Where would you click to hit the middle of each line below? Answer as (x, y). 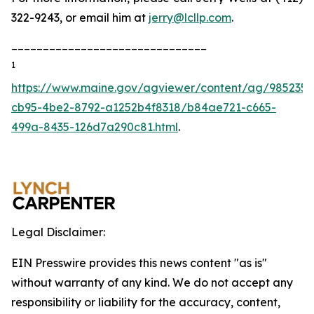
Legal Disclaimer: (58, 232)
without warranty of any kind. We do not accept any (152, 282)
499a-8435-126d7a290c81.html (95, 127)
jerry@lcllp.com (190, 18)
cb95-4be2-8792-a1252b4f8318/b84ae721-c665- (144, 107)
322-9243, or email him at (80, 18)
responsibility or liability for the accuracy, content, (146, 302)
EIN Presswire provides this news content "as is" (139, 263)
